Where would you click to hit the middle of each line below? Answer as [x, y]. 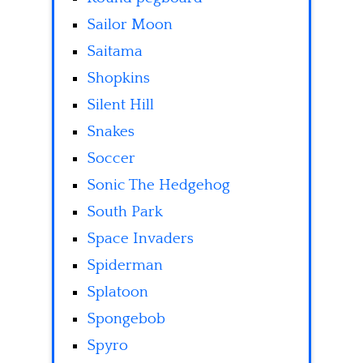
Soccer [111, 159]
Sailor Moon [130, 25]
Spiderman [125, 266]
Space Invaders [140, 239]
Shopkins [118, 79]
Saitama [115, 52]
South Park [125, 212]
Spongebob [126, 319]
